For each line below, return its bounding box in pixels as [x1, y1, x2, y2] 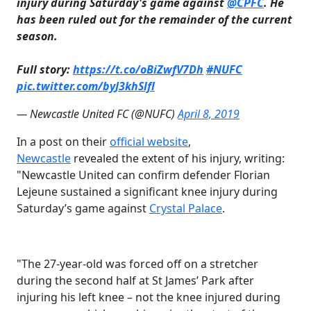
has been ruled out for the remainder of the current [17, 12, 292, 28]
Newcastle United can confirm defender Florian [22, 167, 270, 183]
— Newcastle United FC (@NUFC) [17, 106, 178, 122]
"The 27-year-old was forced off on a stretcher [17, 256, 258, 272]
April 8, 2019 [178, 106, 239, 122]
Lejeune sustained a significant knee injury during [17, 184, 278, 200]
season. [17, 28, 58, 44]
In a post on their [17, 134, 110, 150]
